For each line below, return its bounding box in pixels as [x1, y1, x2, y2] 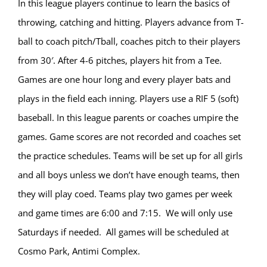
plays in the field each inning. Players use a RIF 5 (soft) [18, 92, 238, 105]
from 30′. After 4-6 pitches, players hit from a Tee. [18, 54, 222, 67]
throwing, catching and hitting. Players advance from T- [18, 16, 244, 29]
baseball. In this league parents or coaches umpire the [18, 111, 238, 124]
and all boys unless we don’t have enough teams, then [18, 169, 240, 181]
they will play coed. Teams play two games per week [18, 188, 232, 200]
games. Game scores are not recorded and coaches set [18, 131, 241, 143]
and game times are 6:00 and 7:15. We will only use [18, 207, 232, 219]
